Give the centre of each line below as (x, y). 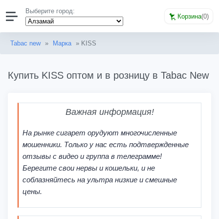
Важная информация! (110, 112)
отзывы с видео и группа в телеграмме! (92, 156)
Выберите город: (50, 11)
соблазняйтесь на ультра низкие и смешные (99, 179)
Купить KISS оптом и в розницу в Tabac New (108, 75)
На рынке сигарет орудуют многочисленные (99, 132)
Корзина (189, 16)
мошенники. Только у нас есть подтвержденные (105, 144)
